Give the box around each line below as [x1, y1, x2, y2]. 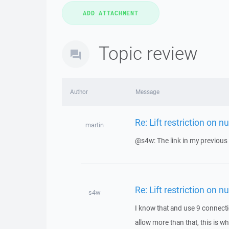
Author [70, 88, 88, 96]
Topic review [99, 41, 198, 65]
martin [85, 121, 104, 129]
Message [135, 88, 159, 96]
